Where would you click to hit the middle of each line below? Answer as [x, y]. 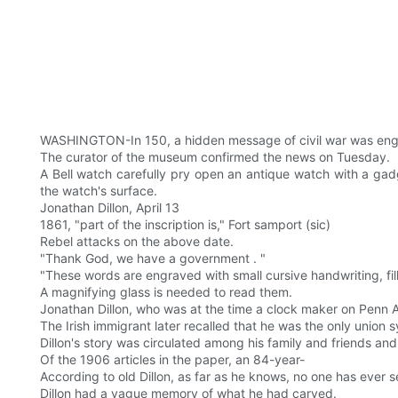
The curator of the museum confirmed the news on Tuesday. [215, 157]
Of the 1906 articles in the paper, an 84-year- [172, 360]
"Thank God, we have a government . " [153, 259]
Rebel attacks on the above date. [137, 242]
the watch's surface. [99, 191]
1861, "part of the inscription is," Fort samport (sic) [185, 225]
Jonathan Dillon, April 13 [110, 208]
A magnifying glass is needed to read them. [166, 292]
